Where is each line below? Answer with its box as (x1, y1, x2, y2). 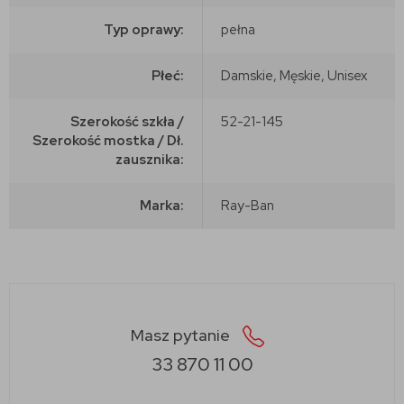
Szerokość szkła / (70, 112, 184, 131)
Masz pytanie (131, 324, 234, 345)
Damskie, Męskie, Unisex (221, 66, 367, 85)
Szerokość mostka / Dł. (32, 131, 184, 150)
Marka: (140, 196, 184, 215)
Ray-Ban (221, 196, 274, 215)
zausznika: (115, 150, 184, 169)
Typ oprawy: (104, 20, 184, 39)
